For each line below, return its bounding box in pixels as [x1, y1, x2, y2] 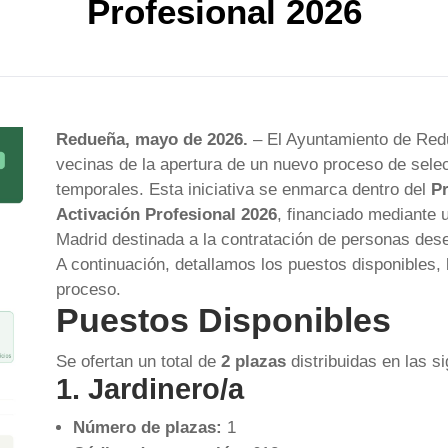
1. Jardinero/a [55, 373, 244, 405]
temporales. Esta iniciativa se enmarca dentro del [55, 180, 431, 199]
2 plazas [220, 352, 286, 371]
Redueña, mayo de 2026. [55, 130, 248, 149]
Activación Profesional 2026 [55, 205, 277, 224]
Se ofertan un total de [55, 352, 221, 371]
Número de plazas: [72, 418, 222, 437]
